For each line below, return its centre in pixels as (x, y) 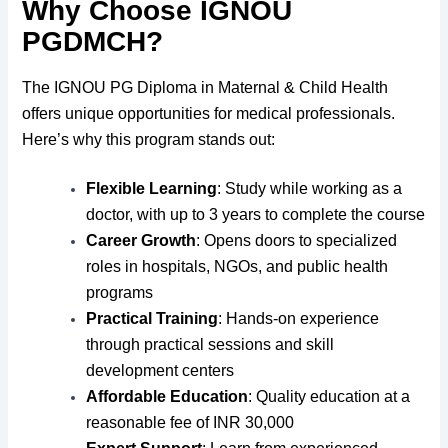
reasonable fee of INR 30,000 (190, 423)
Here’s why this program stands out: (149, 139)
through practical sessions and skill (210, 345)
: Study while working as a (310, 189)
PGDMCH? (93, 42)
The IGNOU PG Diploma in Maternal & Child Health (205, 87)
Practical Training (152, 319)
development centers (160, 371)
